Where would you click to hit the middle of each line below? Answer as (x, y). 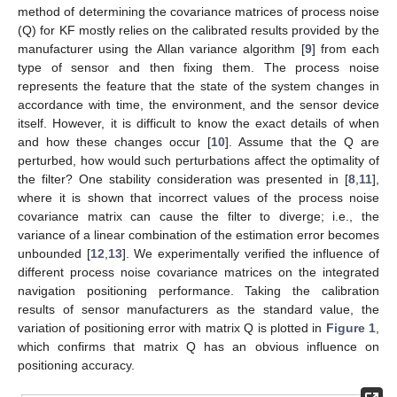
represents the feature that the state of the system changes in (198, 86)
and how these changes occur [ (114, 141)
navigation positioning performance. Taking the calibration (198, 290)
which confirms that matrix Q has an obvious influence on (198, 346)
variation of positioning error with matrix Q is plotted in (172, 327)
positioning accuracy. (76, 365)
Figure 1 (351, 327)
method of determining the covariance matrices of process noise (198, 11)
